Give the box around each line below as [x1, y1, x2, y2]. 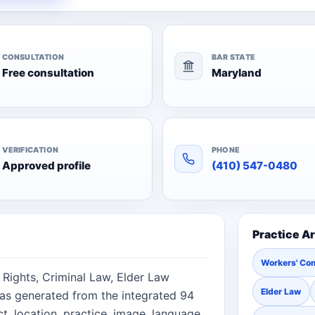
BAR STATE [212, 52, 255, 62]
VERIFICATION [1, 145, 59, 155]
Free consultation [1, 65, 94, 79]
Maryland [212, 65, 262, 79]
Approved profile [1, 158, 91, 172]
